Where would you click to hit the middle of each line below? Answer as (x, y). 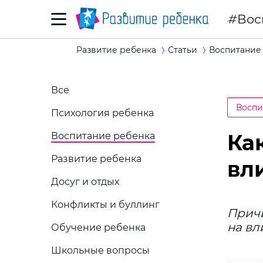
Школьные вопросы (100, 250)
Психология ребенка (102, 113)
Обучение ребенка (98, 227)
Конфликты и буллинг (105, 205)
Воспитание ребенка (103, 136)
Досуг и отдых (85, 182)
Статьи (183, 50)
